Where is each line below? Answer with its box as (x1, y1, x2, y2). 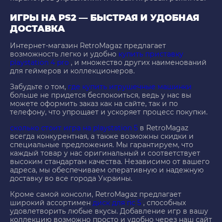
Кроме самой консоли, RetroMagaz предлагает (10, 190, 181, 199)
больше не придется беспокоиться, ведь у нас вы (10, 91, 191, 100)
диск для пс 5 (93, 198, 141, 208)
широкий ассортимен (10, 198, 93, 208)
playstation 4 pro (10, 58, 69, 67)
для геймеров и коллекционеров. (10, 66, 135, 76)
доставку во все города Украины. (10, 174, 132, 183)
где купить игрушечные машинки (68, 82, 192, 92)
